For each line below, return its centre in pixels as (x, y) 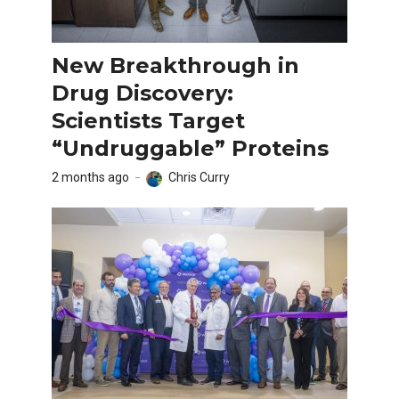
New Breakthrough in (175, 65)
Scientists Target (148, 120)
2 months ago (90, 177)
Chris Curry (199, 177)
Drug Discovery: (142, 93)
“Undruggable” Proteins (190, 148)
